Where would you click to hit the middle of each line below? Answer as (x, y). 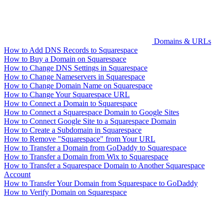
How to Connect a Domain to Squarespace (71, 103)
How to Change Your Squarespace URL (67, 94)
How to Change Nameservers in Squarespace (74, 76)
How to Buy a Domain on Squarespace (65, 59)
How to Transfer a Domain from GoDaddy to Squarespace (95, 147)
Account (17, 174)
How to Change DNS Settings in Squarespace (76, 68)
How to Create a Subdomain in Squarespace (73, 130)
